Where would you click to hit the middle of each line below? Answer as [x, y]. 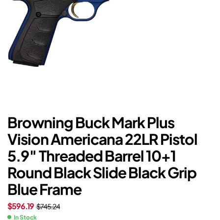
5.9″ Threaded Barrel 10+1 [92, 156]
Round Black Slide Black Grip [102, 173]
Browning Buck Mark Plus [91, 123]
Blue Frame [44, 189]
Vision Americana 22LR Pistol [102, 139]
